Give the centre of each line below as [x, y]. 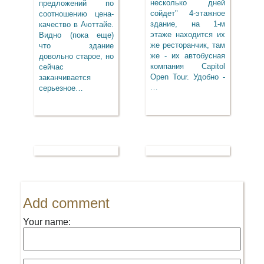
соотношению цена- [76, 14]
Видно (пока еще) [76, 35]
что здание [76, 46]
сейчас [51, 67]
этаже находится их [188, 34]
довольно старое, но [76, 56]
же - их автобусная [188, 56]
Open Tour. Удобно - [188, 77]
